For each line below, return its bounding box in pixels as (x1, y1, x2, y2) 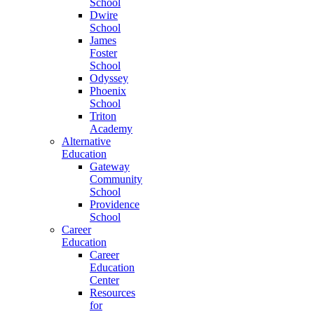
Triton (90, 110, 116, 122)
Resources (90, 287, 135, 299)
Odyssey (90, 72, 128, 84)
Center (90, 274, 119, 286)
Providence (90, 198, 139, 210)
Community (90, 173, 142, 185)
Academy (90, 123, 132, 135)
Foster (90, 47, 117, 59)
